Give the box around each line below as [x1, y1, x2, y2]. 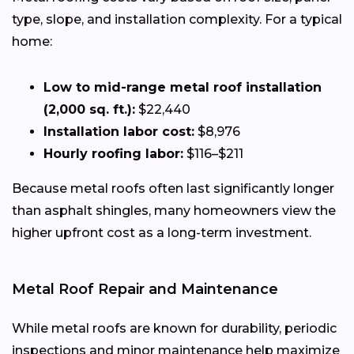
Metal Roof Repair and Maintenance [12, 280, 278, 298]
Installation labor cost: [43, 123, 194, 139]
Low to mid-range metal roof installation [43, 79, 322, 95]
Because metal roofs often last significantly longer [12, 180, 334, 196]
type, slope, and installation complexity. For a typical [12, 11, 342, 27]
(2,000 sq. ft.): [43, 101, 135, 117]
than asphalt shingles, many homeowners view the [12, 202, 336, 218]
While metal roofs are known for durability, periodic [12, 320, 337, 336]
